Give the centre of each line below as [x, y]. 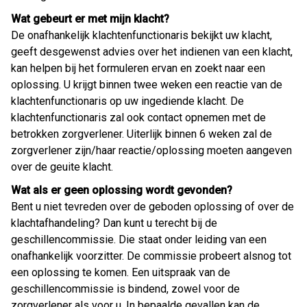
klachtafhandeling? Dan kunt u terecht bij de [114, 223]
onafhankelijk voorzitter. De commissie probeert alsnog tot [151, 256]
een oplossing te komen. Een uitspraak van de [121, 273]
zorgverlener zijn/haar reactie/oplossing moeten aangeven [151, 151]
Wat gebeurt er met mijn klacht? [90, 19]
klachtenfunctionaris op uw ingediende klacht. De [127, 101]
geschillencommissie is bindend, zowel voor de [125, 289]
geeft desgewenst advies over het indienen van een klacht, [152, 52]
